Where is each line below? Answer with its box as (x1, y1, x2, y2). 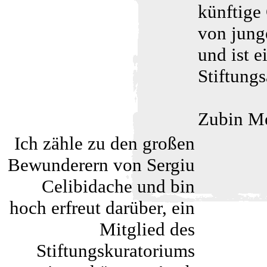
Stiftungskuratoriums (36, 240, 195, 261)
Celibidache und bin (42, 176, 195, 197)
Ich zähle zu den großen (14, 133, 195, 154)
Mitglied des (100, 219, 195, 240)
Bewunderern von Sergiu (8, 154, 195, 175)
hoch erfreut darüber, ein (10, 197, 195, 218)
